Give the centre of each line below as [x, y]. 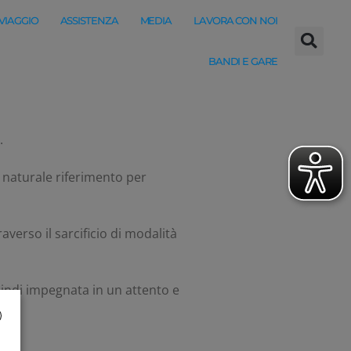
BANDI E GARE [242, 61]
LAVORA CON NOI [235, 20]
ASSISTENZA [89, 20]
